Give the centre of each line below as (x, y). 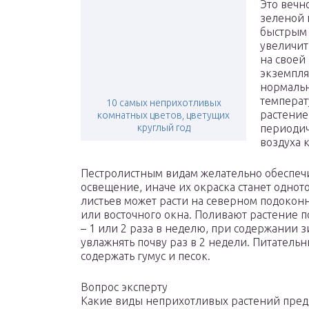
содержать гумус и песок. (146, 256)
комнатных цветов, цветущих (163, 116)
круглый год (163, 128)
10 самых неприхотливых (163, 103)
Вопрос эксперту (124, 287)
